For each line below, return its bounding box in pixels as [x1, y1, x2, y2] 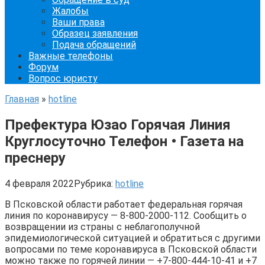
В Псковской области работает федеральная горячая [5, 198, 243, 210]
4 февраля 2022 [5, 177, 74, 189]
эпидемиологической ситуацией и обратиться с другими [5, 232, 260, 244]
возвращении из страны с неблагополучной [5, 221, 200, 232]
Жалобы [52, 5, 89, 17]
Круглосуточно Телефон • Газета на [5, 132, 244, 150]
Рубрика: [74, 177, 113, 189]
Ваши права [52, 17, 105, 28]
